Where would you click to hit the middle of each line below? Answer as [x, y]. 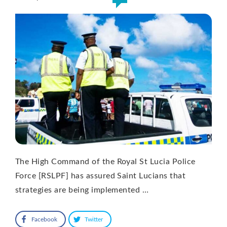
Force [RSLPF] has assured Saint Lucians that [101, 176]
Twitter [94, 220]
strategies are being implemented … [82, 190]
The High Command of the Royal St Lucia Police [105, 162]
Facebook [44, 220]
